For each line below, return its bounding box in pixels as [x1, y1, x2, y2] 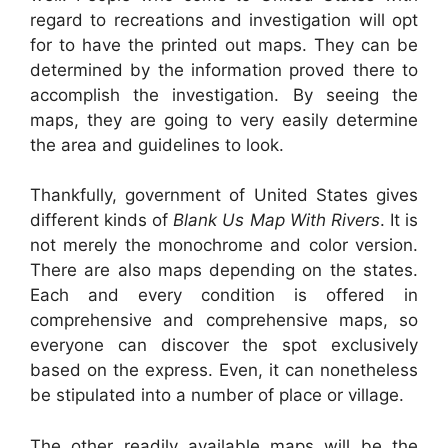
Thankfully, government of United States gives [30, 185, 418, 206]
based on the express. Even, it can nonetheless [30, 360, 418, 381]
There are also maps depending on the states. [30, 260, 418, 281]
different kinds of [30, 210, 174, 231]
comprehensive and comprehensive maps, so [30, 310, 418, 331]
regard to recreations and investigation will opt [30, 9, 418, 30]
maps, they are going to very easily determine [30, 109, 418, 130]
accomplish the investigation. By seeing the [30, 84, 418, 105]
